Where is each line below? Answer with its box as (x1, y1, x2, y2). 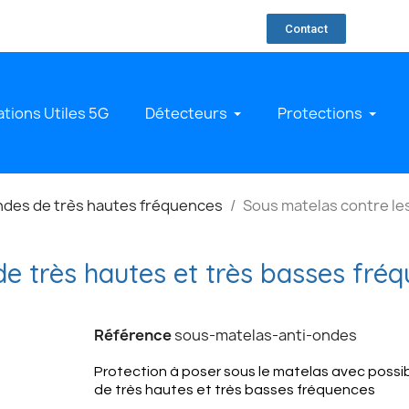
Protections (277, 102, 362, 123)
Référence (93, 325, 172, 346)
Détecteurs (144, 102, 227, 123)
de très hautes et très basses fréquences (93, 383, 375, 398)
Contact (285, 21, 329, 36)
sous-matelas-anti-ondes (173, 325, 357, 346)
